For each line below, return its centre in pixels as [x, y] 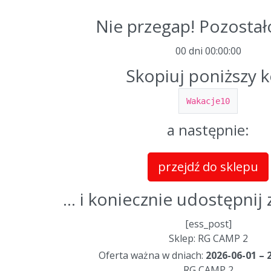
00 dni [189, 51]
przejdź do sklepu [208, 166]
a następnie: [208, 129]
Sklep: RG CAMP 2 [208, 238]
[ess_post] [208, 224]
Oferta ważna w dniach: [152, 255]
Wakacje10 [208, 101]
